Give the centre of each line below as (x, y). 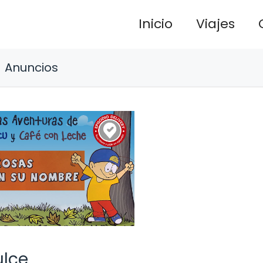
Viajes (215, 24)
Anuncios (31, 67)
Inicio (156, 24)
